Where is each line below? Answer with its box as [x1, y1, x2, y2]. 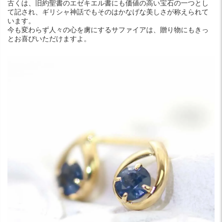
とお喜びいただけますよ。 [7, 34, 91, 43]
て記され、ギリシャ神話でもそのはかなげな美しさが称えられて [7, 7, 209, 16]
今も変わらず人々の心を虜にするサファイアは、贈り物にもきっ [7, 25, 209, 34]
